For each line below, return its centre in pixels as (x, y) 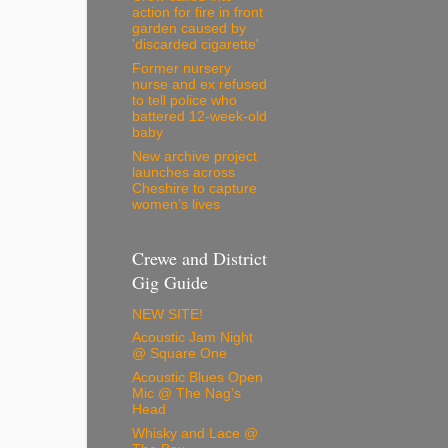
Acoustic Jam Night (192, 338)
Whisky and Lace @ (195, 433)
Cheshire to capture (194, 188)
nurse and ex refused (199, 85)
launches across (183, 172)
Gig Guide (170, 282)
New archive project (194, 156)
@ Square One (179, 354)
